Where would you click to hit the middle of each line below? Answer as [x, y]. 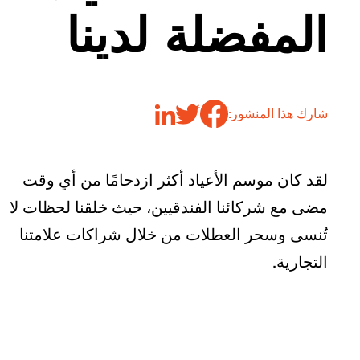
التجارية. [300, 261]
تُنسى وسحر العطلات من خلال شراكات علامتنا [174, 234]
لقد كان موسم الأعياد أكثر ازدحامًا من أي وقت [175, 179]
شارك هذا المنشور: [278, 114]
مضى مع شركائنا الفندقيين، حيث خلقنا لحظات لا [169, 207]
